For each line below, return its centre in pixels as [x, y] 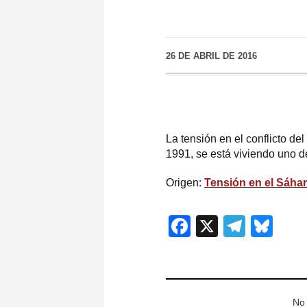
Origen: [185, 182]
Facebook [239, 226]
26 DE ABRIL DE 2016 [211, 56]
